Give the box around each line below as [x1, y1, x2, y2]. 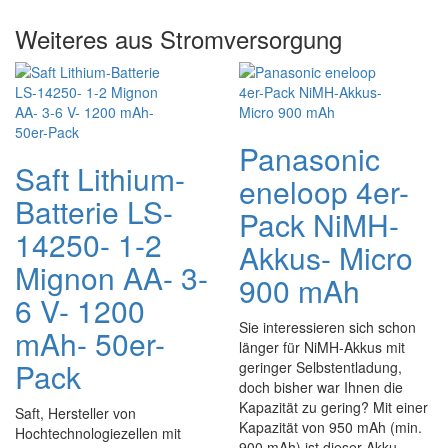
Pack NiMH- [239, 203, 399, 246]
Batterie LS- [15, 190, 173, 233]
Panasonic [239, 137, 380, 180]
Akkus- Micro [239, 236, 413, 279]
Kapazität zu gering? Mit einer [239, 397, 428, 417]
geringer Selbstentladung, [239, 357, 402, 377]
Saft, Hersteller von [15, 403, 136, 423]
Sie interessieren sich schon [239, 317, 416, 337]
